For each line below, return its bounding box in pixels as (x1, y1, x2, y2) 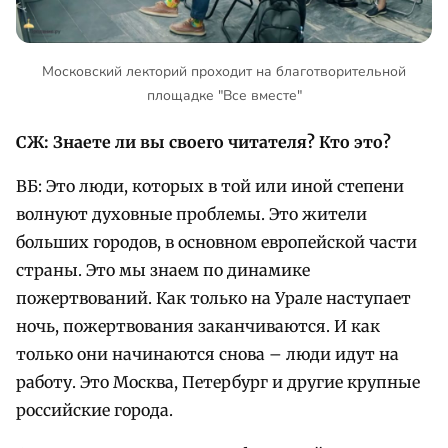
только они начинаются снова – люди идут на (16, 343, 399, 364)
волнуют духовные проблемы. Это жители (16, 203, 367, 224)
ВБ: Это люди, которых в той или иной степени (16, 175, 404, 196)
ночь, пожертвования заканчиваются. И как (16, 315, 380, 336)
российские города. (16, 399, 173, 420)
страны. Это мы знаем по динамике (16, 259, 310, 280)
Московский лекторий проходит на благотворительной (42, 62, 406, 82)
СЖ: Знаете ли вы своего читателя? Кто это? (16, 131, 391, 152)
